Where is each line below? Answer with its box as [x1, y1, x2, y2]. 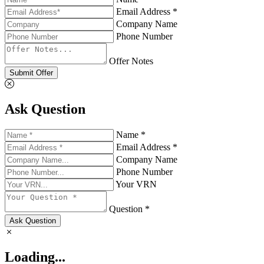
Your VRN [115, 179, 157, 189]
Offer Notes [109, 56, 153, 67]
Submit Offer [9, 68, 53, 78]
